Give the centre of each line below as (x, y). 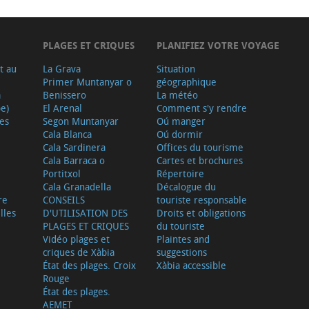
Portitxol (61, 174)
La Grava (61, 69)
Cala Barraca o (73, 161)
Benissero (64, 95)
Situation (176, 69)
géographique (186, 82)
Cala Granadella (77, 187)
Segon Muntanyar (80, 121)
